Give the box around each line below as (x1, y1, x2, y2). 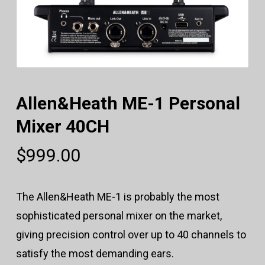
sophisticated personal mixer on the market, (15, 209, 222, 222)
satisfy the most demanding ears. (15, 247, 174, 260)
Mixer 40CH (15, 116, 109, 137)
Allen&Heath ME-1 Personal (15, 93, 240, 114)
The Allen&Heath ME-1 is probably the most (15, 190, 219, 203)
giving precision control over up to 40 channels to (15, 228, 246, 241)
